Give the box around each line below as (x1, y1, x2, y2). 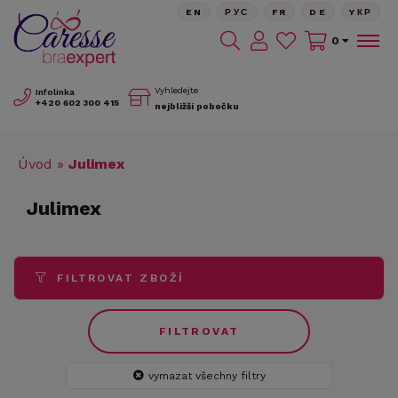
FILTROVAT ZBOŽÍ (57, 271, 185, 284)
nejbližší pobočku (155, 100, 239, 111)
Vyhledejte (155, 84, 198, 95)
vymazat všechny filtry (147, 369, 266, 382)
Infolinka (36, 86, 75, 97)
